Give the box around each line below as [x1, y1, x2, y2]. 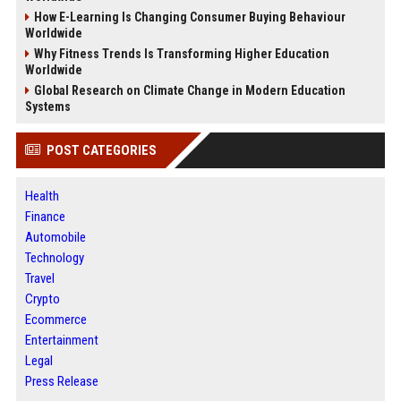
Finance [24, 209, 65, 225]
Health [24, 188, 59, 204]
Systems [24, 99, 71, 114]
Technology [24, 250, 84, 266]
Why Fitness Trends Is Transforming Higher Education [33, 47, 329, 61]
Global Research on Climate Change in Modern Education [33, 83, 346, 98]
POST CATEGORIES [46, 142, 157, 158]
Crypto [24, 291, 60, 307]
